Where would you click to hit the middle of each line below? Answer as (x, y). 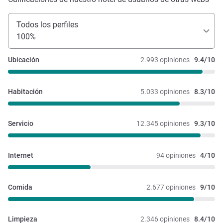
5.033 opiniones (165, 92)
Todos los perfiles (47, 25)
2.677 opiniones (171, 187)
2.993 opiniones (165, 60)
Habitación (25, 92)
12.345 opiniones (163, 124)
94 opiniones (176, 156)
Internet (21, 156)
